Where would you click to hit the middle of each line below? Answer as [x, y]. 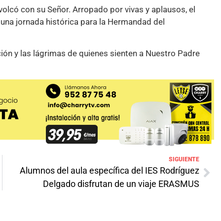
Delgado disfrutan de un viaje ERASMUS [121, 184]
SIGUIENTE [184, 160]
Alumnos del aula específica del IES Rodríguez [110, 171]
